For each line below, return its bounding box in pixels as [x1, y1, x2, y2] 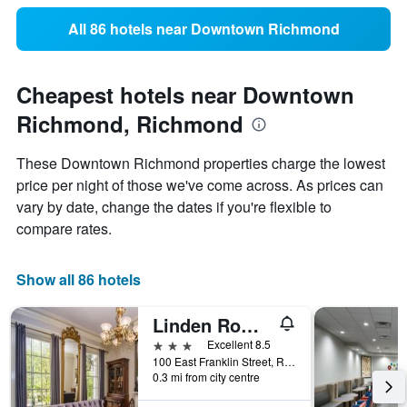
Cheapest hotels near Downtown [16, 79, 354, 111]
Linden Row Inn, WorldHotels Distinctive [241, 312, 259, 339]
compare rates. [16, 218, 112, 240]
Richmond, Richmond [16, 108, 243, 140]
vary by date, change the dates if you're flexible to [16, 196, 332, 218]
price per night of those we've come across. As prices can [16, 174, 383, 196]
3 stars [152, 335, 194, 353]
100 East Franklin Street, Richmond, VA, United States [284, 353, 295, 370]
